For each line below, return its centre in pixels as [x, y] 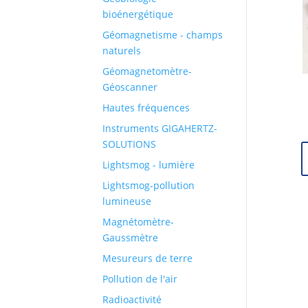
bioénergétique [138, 14]
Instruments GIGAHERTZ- [160, 129]
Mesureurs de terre [148, 258]
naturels [122, 51]
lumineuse [127, 201]
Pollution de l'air [140, 279]
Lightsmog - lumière [149, 165]
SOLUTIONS [130, 144]
